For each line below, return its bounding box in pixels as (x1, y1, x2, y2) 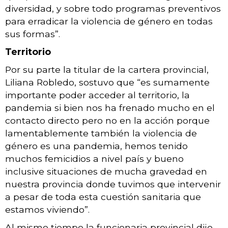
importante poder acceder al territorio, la (5, 89, 190, 100)
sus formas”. (5, 28, 60, 39)
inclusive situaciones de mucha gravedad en (5, 165, 207, 177)
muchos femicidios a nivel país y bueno (5, 153, 184, 164)
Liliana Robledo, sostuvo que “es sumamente (5, 76, 210, 88)
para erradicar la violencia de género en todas (5, 15, 213, 26)
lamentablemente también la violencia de (5, 127, 197, 138)
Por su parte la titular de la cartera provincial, (5, 64, 209, 75)
